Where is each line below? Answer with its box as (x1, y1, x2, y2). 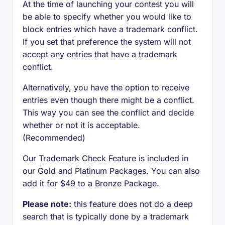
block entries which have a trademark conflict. (23, 24, 198, 34)
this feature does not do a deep (71, 199, 193, 209)
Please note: (23, 199, 71, 209)
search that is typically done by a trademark (23, 211, 189, 221)
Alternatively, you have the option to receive (23, 82, 189, 92)
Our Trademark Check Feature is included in (23, 153, 188, 163)
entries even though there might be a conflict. (23, 95, 194, 105)
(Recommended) (23, 133, 85, 143)
